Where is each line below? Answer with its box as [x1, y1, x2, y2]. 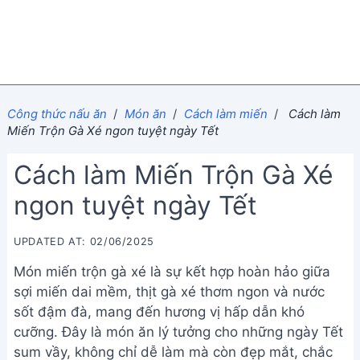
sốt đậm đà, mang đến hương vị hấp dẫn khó [14, 304, 305, 320]
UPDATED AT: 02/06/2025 [14, 235, 155, 247]
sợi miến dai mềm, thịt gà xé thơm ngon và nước [14, 284, 325, 300]
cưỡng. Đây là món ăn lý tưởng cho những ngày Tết [14, 324, 343, 340]
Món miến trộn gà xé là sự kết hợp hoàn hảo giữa [14, 264, 330, 280]
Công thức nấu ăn [6, 106, 107, 121]
